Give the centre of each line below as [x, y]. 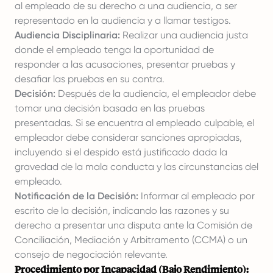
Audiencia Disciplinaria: [67, 35]
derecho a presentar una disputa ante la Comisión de [133, 225]
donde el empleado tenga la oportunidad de [114, 50]
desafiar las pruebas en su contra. [90, 79]
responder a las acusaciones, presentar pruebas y [125, 64]
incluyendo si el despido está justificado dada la [121, 152]
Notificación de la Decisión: [76, 196]
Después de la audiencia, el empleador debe [156, 94]
